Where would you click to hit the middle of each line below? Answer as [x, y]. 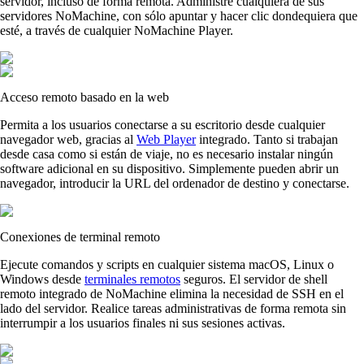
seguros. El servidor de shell [254, 279]
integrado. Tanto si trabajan [267, 139]
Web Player [166, 139]
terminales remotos [132, 279]
